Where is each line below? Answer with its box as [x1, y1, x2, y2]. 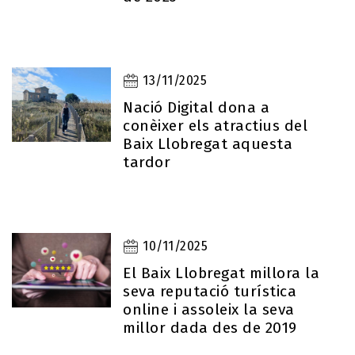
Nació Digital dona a [123, 98, 270, 116]
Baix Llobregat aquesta [123, 135, 293, 153]
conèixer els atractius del [123, 116, 308, 135]
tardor [123, 153, 171, 171]
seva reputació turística [123, 282, 297, 300]
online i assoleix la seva [123, 300, 295, 319]
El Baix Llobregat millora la [123, 264, 320, 282]
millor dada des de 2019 [123, 319, 297, 337]
